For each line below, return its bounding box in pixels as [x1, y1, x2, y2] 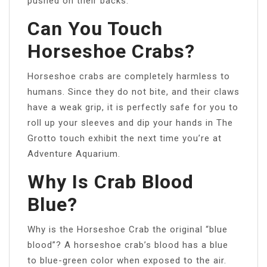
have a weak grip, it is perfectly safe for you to [27, 101, 238, 113]
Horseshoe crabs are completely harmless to [27, 70, 230, 82]
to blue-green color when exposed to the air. [27, 254, 226, 266]
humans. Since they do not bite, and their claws [27, 86, 240, 97]
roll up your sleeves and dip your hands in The [27, 117, 233, 128]
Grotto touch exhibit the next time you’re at [27, 132, 222, 144]
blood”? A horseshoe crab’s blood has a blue [27, 239, 228, 250]
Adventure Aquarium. [27, 148, 120, 159]
